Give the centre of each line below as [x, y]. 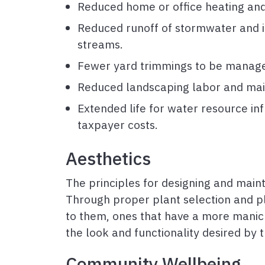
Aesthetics [108, 158]
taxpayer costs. [118, 125]
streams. [100, 44]
